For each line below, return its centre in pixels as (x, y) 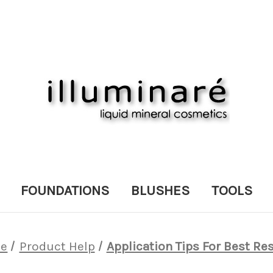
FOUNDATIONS (65, 190)
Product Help (57, 246)
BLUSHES (160, 190)
